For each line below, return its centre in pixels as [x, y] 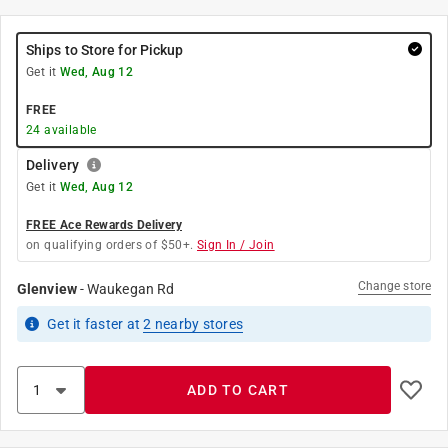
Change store [394, 286]
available [68, 130]
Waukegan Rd [131, 289]
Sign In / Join [236, 245]
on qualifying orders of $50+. [110, 245]
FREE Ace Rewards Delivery [104, 225]
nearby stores [197, 324]
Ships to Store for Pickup [105, 50]
